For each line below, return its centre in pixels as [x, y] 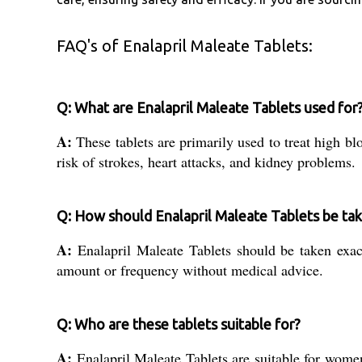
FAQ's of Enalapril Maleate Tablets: [185, 46]
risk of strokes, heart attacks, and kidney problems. [206, 162]
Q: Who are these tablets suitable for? [179, 324]
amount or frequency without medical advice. [190, 270]
